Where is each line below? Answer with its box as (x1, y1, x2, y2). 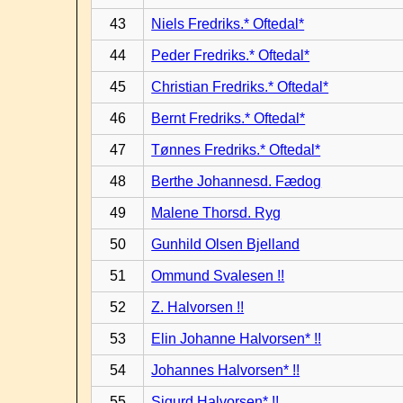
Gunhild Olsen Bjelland (151, 237, 300, 252)
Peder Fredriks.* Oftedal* (151, 48, 310, 63)
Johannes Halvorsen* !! (151, 363, 300, 378)
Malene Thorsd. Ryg (151, 205, 282, 220)
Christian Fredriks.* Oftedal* (151, 79, 329, 94)
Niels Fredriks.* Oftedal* (151, 16, 305, 31)
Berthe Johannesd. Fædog (151, 174, 322, 189)
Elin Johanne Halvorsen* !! (151, 331, 322, 346)
